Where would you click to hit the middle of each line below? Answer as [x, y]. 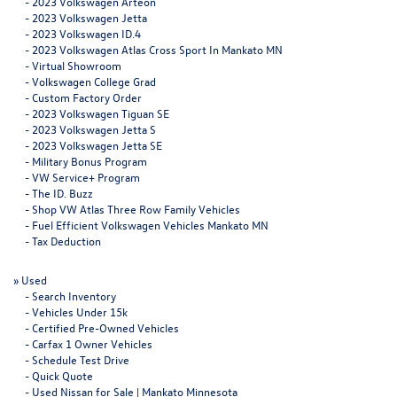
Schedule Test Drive [81, 359]
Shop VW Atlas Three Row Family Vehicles [136, 208]
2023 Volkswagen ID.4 [86, 33]
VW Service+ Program [86, 176]
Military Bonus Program [90, 160]
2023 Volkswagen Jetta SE [97, 144]
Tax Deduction [66, 240]
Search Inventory [74, 295]
